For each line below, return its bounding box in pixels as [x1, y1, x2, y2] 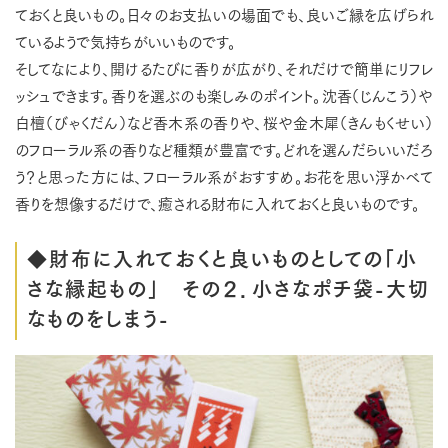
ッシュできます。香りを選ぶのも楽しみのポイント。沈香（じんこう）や [15, 83, 433, 107]
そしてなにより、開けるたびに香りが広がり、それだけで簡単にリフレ [15, 56, 433, 80]
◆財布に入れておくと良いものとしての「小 [27, 242, 418, 272]
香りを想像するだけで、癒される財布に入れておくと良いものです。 [15, 191, 420, 215]
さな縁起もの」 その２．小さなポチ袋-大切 [27, 272, 430, 302]
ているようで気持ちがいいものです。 [15, 29, 236, 53]
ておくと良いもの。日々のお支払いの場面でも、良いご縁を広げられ [15, 2, 433, 26]
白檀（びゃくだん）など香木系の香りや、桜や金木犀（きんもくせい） [15, 110, 433, 134]
